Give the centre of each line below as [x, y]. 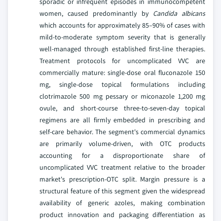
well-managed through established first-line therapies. [122, 49]
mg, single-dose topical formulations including [122, 84]
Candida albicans [179, 13]
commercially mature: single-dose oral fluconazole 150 [122, 72]
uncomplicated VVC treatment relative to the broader [122, 167]
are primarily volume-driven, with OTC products [122, 143]
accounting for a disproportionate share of [122, 155]
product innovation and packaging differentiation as [122, 214]
